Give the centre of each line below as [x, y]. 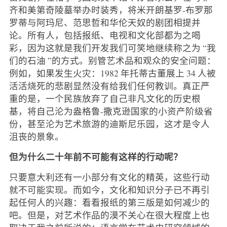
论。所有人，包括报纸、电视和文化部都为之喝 [105, 35]
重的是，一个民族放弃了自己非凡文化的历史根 [105, 98]
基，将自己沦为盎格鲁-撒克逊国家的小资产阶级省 [111, 111]
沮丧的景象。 [36, 136]
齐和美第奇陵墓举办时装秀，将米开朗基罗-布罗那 [111, 9]
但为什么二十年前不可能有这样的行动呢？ [96, 156]
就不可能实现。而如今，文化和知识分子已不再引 [109, 189]
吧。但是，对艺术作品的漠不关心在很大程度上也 [109, 215]
